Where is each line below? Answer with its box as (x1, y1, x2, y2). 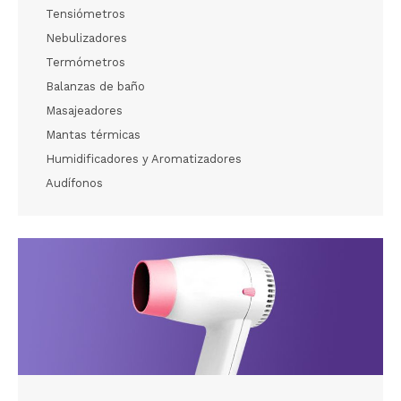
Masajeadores (46, 103, 123, 117)
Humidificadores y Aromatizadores (46, 151, 242, 166)
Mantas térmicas (46, 127, 141, 141)
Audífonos (46, 175, 103, 190)
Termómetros (46, 55, 125, 69)
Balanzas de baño (46, 79, 145, 93)
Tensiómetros (46, 6, 125, 21)
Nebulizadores (46, 30, 127, 45)
